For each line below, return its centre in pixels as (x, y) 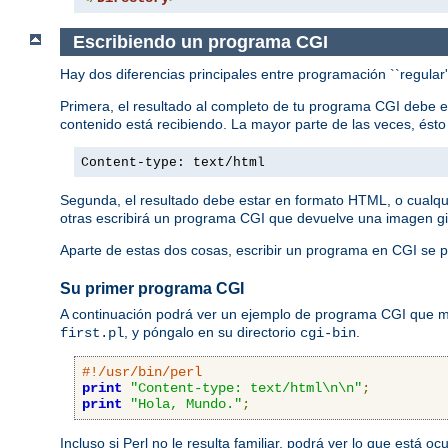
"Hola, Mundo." (186, 403)
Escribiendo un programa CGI (200, 41)
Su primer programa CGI (152, 289)
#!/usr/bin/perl (142, 371)
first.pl (92, 332)
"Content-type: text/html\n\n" (246, 387)
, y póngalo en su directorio (212, 331)
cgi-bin (328, 332)
